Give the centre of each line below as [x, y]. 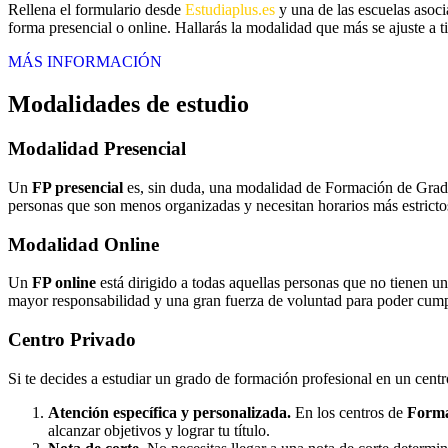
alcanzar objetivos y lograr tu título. [159, 430]
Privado [103, 340]
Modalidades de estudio [128, 104]
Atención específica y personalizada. [169, 412]
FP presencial [77, 187]
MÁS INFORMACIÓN [85, 62]
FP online [64, 283]
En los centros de [349, 412]
